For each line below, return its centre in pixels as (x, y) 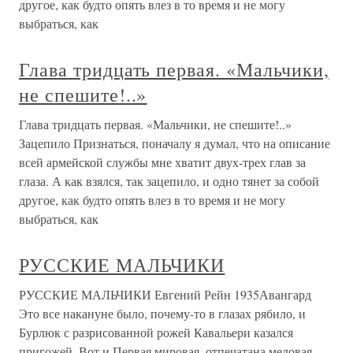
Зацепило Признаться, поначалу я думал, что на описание (175, 143)
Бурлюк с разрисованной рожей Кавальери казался (156, 333)
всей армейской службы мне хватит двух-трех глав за (162, 162)
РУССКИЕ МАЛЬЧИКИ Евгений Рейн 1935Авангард (165, 295)
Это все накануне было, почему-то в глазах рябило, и (162, 314)
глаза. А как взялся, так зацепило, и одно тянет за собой (169, 181)
